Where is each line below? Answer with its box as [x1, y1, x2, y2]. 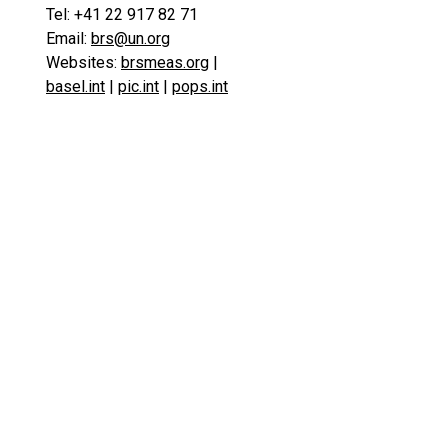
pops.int [172, 77, 228, 96]
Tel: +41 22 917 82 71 [46, 5, 198, 24]
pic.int [118, 77, 159, 96]
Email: [46, 29, 91, 48]
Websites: [46, 53, 121, 72]
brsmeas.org [121, 53, 209, 72]
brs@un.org [91, 29, 170, 48]
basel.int [46, 77, 105, 96]
